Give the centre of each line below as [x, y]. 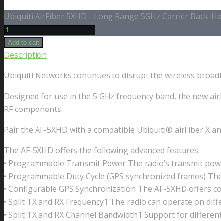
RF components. [33, 109]
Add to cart [24, 43]
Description [25, 55]
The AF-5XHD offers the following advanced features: [102, 151]
